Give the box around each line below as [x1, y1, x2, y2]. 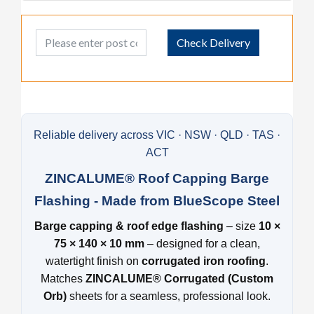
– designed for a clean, [144, 237, 260, 250]
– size [223, 219, 259, 232]
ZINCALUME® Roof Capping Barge [45, 170, 269, 186]
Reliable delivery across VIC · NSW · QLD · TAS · [34, 128, 280, 141]
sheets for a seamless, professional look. [67, 289, 271, 302]
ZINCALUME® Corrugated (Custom [86, 272, 273, 285]
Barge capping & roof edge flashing [34, 219, 224, 232]
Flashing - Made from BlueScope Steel [34, 193, 280, 208]
